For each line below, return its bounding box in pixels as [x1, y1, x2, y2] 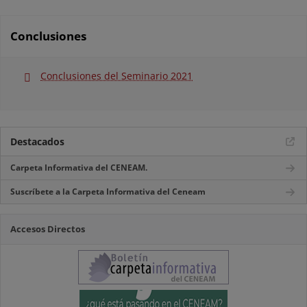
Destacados [10, 135, 64, 148]
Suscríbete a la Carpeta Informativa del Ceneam [10, 186, 206, 197]
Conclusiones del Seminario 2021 [40, 69, 193, 82]
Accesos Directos [10, 223, 85, 235]
